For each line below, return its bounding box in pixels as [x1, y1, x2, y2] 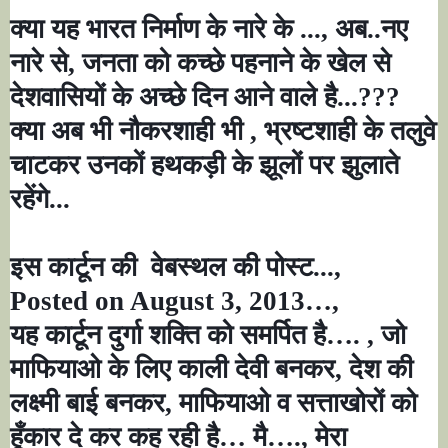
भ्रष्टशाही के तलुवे [264, 116, 436, 147]
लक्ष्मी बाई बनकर [10, 388, 165, 419]
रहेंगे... [10, 184, 70, 215]
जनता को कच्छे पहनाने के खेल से [82, 48, 391, 79]
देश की [349, 354, 413, 385]
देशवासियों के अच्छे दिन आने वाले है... [10, 82, 358, 113]
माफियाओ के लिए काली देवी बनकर [10, 354, 335, 385]
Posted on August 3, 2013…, [10, 286, 339, 317]
